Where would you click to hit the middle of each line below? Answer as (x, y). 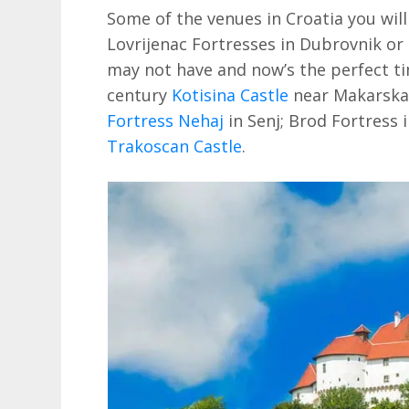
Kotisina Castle (231, 94)
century (140, 94)
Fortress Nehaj (166, 120)
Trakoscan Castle (175, 146)
